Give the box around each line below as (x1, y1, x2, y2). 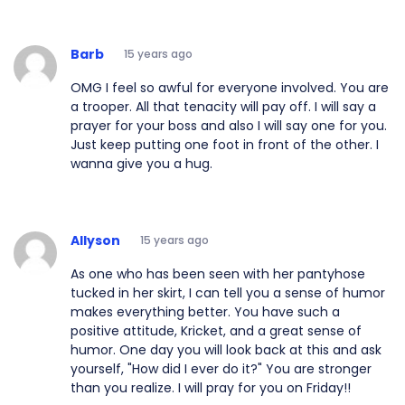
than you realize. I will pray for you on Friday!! (71, 378, 351, 397)
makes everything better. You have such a (71, 302, 340, 321)
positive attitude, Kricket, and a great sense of (71, 321, 362, 340)
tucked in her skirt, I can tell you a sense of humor (71, 283, 385, 302)
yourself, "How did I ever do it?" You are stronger (71, 359, 372, 378)
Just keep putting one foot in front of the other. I (71, 135, 379, 154)
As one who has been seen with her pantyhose (71, 264, 365, 283)
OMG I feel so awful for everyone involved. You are (71, 78, 389, 97)
